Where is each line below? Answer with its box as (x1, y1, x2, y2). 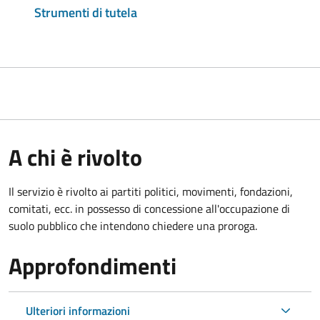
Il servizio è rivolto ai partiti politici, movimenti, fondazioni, (9, 182, 293, 200)
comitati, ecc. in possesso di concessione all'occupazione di (9, 199, 290, 217)
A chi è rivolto (9, 139, 142, 174)
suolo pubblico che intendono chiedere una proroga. (9, 216, 257, 234)
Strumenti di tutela (34, 2, 137, 22)
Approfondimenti (9, 248, 176, 283)
